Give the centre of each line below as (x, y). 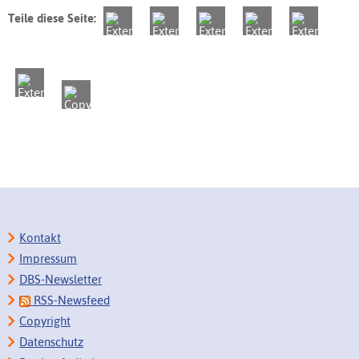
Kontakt (40, 238)
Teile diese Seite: (52, 18)
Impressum (48, 258)
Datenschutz (51, 342)
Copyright (45, 321)
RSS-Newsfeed (70, 300)
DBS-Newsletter (61, 279)
